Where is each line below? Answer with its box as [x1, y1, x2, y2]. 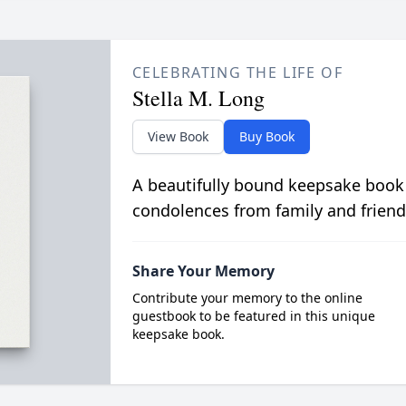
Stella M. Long [131, 83, 265, 112]
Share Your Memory [131, 261, 275, 281]
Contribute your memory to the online [131, 289, 362, 306]
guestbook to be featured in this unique [131, 307, 375, 324]
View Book [147, 128, 208, 145]
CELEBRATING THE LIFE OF [131, 63, 343, 82]
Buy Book [238, 128, 295, 145]
